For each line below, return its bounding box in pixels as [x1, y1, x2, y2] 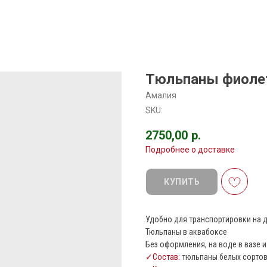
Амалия [145, 91, 176, 100]
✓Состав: [145, 252, 180, 262]
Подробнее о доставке [145, 145, 235, 154]
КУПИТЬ [164, 176, 200, 187]
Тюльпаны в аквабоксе [145, 227, 227, 237]
